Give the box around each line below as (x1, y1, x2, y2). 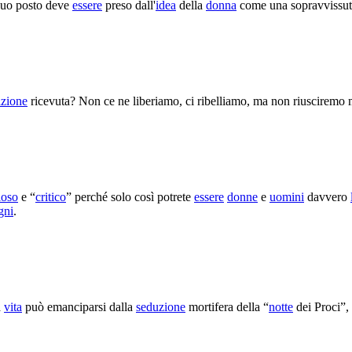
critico (35, 189, 66, 203)
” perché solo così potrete (66, 189, 194, 203)
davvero (304, 189, 350, 203)
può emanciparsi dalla (22, 299, 136, 313)
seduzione (136, 299, 185, 313)
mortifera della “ (185, 299, 269, 313)
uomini (269, 189, 304, 203)
